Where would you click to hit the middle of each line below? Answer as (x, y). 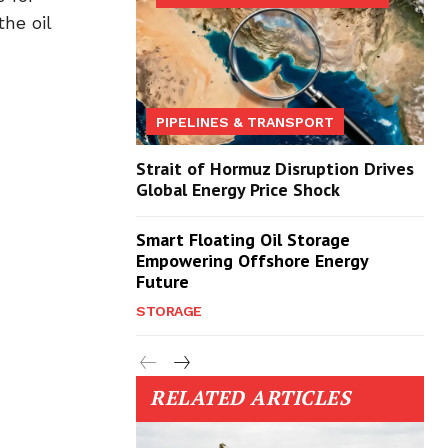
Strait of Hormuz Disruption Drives (275, 169)
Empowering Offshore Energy (252, 261)
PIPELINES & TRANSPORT (245, 122)
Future (162, 282)
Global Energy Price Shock (238, 190)
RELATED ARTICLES (250, 398)
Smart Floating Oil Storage (243, 240)
